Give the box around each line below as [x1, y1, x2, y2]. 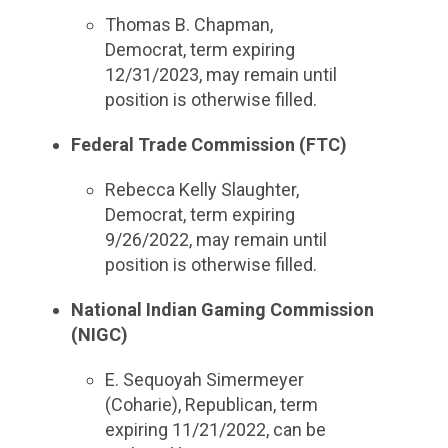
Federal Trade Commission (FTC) [70, 134, 347, 155]
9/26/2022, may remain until [105, 229, 328, 250]
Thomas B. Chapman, [105, 14, 274, 35]
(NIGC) [70, 324, 128, 345]
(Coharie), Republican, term [105, 394, 319, 415]
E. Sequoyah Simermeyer [105, 369, 305, 390]
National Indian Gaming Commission [70, 299, 374, 320]
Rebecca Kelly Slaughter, [105, 179, 300, 200]
